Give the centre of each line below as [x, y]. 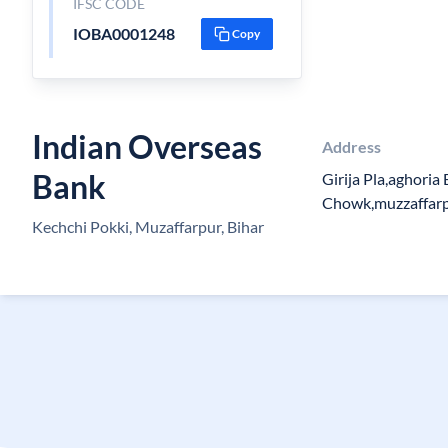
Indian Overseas [147, 146]
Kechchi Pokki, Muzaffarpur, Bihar [148, 226]
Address [351, 146]
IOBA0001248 [123, 33]
